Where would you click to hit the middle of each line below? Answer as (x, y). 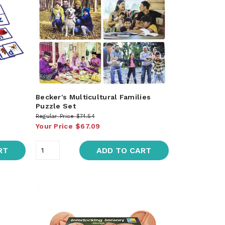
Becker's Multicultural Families (93, 97)
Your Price (54, 126)
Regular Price (55, 116)
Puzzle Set (55, 106)
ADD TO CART (124, 150)
